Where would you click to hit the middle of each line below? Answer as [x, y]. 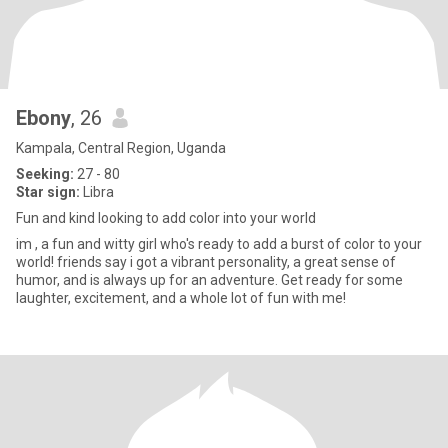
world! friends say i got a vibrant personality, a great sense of [206, 262]
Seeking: [45, 174]
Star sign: [48, 192]
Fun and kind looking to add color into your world [166, 218]
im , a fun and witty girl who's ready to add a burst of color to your [219, 244]
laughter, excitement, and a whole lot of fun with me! [181, 298]
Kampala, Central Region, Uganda [121, 148]
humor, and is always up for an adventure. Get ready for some [209, 280]
